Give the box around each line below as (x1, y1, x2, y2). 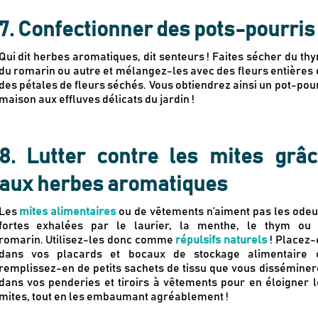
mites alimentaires (19, 205, 116, 217)
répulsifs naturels (175, 234, 268, 246)
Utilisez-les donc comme (45, 234, 176, 246)
